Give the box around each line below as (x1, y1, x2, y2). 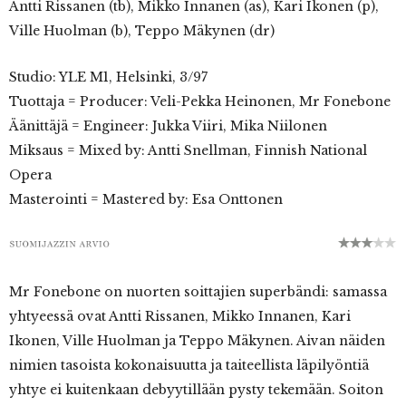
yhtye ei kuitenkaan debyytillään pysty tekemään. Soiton (9, 382, 383, 398)
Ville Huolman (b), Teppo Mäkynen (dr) (9, 23, 275, 39)
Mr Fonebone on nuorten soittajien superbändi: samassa (9, 284, 387, 300)
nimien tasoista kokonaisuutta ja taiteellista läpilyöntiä (9, 357, 369, 373)
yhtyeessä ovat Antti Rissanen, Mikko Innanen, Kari (9, 308, 351, 324)
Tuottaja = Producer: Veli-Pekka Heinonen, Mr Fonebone (9, 93, 391, 110)
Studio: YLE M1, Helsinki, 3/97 (9, 69, 208, 85)
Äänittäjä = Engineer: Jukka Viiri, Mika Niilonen (9, 118, 327, 134)
